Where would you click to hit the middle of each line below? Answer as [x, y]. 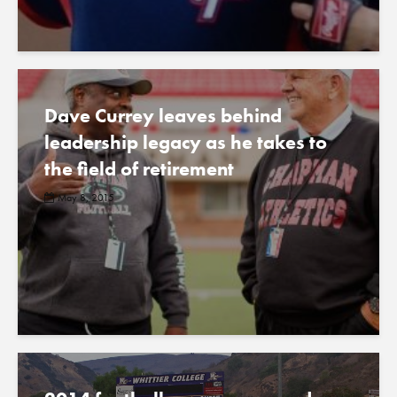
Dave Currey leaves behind [163, 116]
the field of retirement [139, 169]
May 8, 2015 [86, 198]
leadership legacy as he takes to [186, 142]
